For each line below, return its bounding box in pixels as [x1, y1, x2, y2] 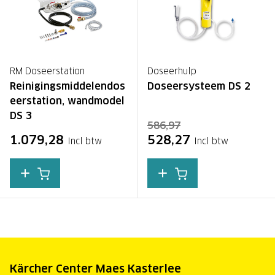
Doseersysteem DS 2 [147, 80, 250, 91]
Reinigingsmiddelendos [10, 80, 125, 91]
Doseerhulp [147, 66, 196, 76]
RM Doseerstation [10, 66, 85, 76]
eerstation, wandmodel [10, 95, 125, 106]
